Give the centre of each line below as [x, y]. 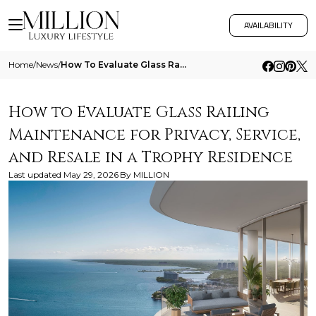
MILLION [151, 175]
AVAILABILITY [268, 25]
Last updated [35, 175]
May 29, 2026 [91, 175]
